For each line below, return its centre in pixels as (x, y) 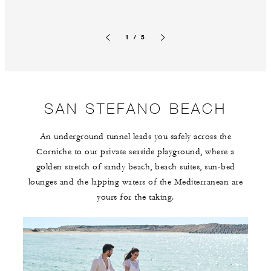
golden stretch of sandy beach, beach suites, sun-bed (135, 167)
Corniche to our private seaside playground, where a (135, 152)
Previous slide (124, 46)
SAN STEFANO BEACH (135, 108)
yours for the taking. (135, 198)
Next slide (173, 46)
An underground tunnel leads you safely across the (135, 137)
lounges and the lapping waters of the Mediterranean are (135, 182)
